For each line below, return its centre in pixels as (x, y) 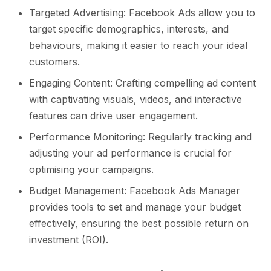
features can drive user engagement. (113, 116)
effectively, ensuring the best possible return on (139, 223)
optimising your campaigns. (91, 169)
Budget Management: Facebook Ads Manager (135, 191)
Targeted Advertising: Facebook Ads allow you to (142, 13)
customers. (54, 62)
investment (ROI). (69, 240)
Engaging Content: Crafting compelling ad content (142, 83)
